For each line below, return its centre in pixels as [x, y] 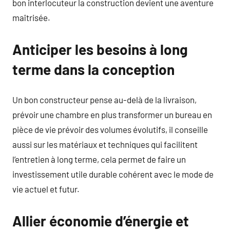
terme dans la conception [93, 69]
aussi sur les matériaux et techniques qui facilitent [105, 144]
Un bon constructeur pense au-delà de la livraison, [104, 100]
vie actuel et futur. [46, 189]
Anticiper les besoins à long [100, 49]
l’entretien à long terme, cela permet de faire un [99, 159]
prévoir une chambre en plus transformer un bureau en [112, 114]
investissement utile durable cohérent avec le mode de [113, 174]
